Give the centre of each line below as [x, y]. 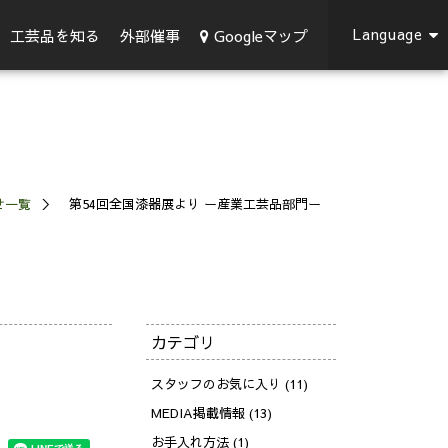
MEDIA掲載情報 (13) [211, 413]
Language [388, 34]
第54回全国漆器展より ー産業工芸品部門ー [195, 204]
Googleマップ [261, 35]
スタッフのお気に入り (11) [229, 384]
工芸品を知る [55, 35]
